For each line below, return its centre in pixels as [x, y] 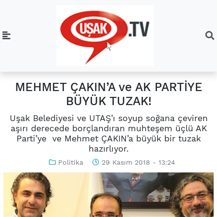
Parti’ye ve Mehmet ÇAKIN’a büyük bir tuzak [108, 138]
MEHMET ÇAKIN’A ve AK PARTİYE [108, 87]
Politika [70, 162]
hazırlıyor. [108, 148]
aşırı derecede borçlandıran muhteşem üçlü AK [108, 128]
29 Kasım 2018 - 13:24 [137, 162]
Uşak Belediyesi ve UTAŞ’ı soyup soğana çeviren [108, 118]
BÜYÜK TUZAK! [108, 101]
